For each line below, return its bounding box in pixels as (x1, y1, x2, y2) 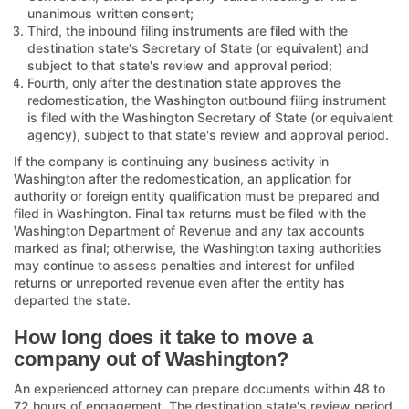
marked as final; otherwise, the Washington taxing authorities (14, 239, 382, 256)
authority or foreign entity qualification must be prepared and (14, 187, 380, 204)
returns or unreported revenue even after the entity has (14, 274, 345, 290)
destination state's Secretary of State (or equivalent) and (27, 39, 369, 56)
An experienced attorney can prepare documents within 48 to (14, 380, 385, 396)
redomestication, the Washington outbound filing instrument (27, 91, 386, 108)
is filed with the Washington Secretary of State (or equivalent (27, 109, 393, 125)
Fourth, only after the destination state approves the (27, 74, 341, 90)
